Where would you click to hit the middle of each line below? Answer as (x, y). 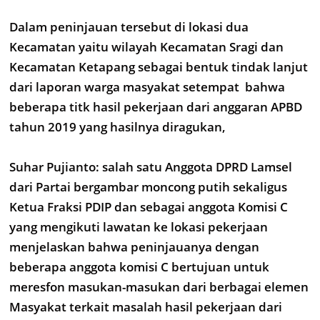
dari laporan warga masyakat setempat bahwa (147, 87)
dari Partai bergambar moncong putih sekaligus (148, 187)
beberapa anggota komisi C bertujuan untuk (139, 267)
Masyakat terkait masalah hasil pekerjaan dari (146, 307)
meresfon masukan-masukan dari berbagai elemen (159, 287)
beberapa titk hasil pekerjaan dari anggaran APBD (156, 107)
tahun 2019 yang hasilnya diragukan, (117, 127)
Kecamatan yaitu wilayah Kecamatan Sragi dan (146, 47)
